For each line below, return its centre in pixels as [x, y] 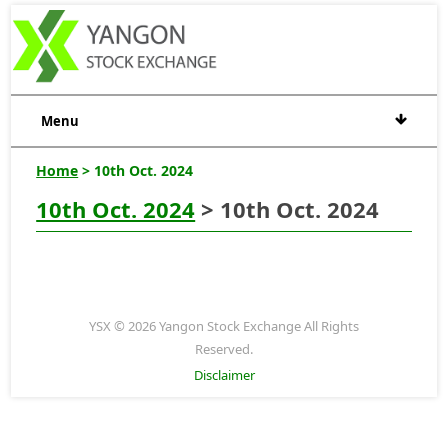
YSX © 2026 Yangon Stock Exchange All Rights [224, 325]
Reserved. [224, 348]
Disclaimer [224, 374]
